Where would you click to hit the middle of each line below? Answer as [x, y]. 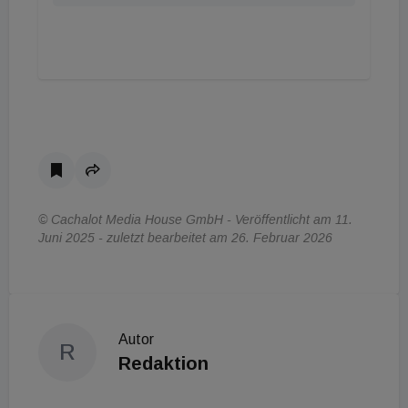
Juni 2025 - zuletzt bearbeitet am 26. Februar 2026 [185, 238]
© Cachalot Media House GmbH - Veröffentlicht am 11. [195, 219]
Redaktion [163, 363]
